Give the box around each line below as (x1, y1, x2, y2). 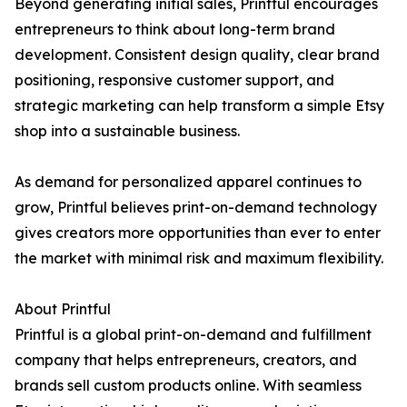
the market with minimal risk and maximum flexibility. (15, 249, 383, 268)
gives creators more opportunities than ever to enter (15, 223, 381, 243)
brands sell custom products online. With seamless (15, 376, 362, 395)
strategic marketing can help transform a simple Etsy (15, 96, 384, 115)
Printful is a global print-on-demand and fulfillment (15, 325, 372, 344)
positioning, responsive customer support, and (15, 71, 334, 90)
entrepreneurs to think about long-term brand (15, 20, 335, 39)
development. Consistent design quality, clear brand (15, 45, 380, 65)
